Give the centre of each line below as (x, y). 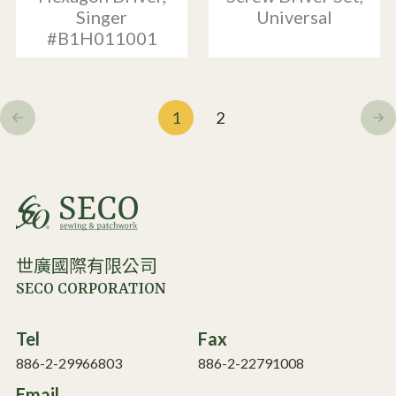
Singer (102, 17)
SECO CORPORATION (91, 289)
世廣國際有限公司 (87, 267)
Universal (294, 17)
